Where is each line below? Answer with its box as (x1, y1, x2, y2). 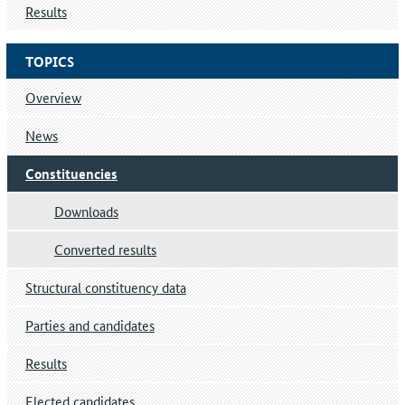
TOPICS (25, 52, 74, 72)
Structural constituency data (25, 278, 186, 297)
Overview (25, 88, 81, 108)
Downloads (54, 202, 118, 221)
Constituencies (25, 164, 118, 184)
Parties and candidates (25, 316, 155, 335)
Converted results (54, 240, 156, 259)
